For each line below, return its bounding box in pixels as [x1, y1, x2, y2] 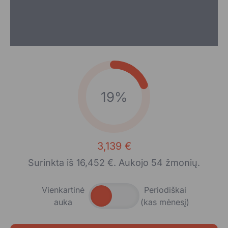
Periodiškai [144, 184, 186, 195]
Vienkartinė [42, 184, 84, 195]
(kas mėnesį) [140, 196, 189, 207]
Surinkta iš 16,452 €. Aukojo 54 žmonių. [28, 157, 200, 168]
